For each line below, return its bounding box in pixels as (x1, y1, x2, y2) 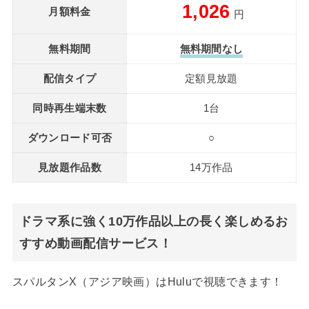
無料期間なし (179, 43, 243, 55)
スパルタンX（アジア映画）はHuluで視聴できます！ (12, 275, 283, 288)
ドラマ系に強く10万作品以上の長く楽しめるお (19, 215, 288, 229)
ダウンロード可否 (27, 132, 112, 144)
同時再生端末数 (32, 103, 107, 114)
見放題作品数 (38, 162, 101, 174)
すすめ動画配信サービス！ (19, 237, 172, 251)
